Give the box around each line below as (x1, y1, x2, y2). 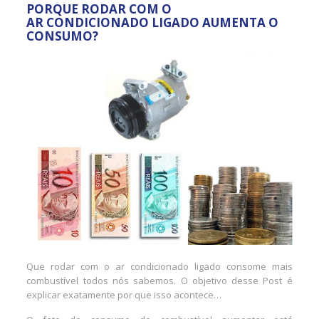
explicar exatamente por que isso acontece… (26, 288, 222, 301)
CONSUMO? (26, 28, 99, 44)
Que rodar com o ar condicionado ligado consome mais (26, 259, 293, 273)
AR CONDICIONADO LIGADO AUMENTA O (26, 14, 279, 31)
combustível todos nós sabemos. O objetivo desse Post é (26, 273, 293, 287)
